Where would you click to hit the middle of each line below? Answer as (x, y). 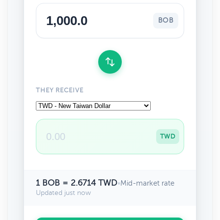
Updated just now (63, 193)
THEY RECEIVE (60, 90)
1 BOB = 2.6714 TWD (77, 183)
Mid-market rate (147, 183)
